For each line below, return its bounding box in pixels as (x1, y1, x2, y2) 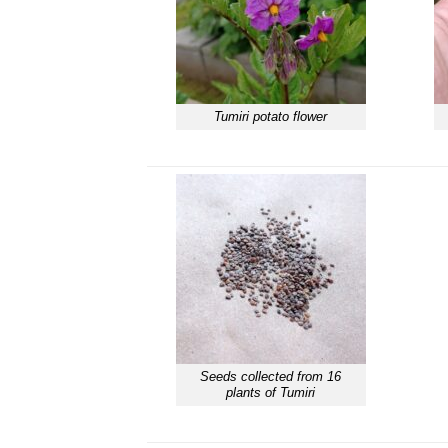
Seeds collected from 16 (200, 368, 342, 384)
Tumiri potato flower (214, 108, 328, 124)
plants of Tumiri (226, 384, 316, 400)
